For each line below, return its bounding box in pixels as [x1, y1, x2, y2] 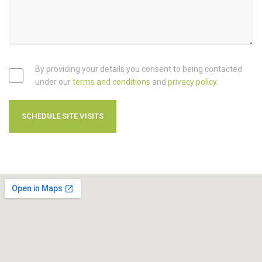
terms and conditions [73, 77, 150, 87]
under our [35, 77, 73, 87]
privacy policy [168, 77, 216, 87]
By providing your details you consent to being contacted [35, 64, 242, 74]
